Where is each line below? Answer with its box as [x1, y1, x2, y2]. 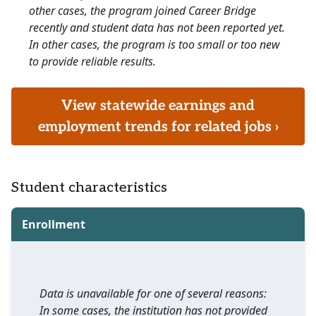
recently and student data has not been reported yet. [29, 20, 285, 36]
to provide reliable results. [29, 54, 156, 70]
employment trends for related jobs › [37, 119, 279, 136]
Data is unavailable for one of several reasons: [39, 286, 267, 302]
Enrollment [22, 217, 85, 233]
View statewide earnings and [61, 97, 255, 115]
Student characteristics [11, 179, 167, 197]
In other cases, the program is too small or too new [29, 37, 280, 53]
